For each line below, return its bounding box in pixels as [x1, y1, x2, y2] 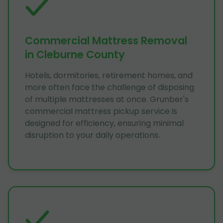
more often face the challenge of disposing [25, 81, 194, 93]
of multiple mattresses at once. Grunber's [25, 93, 189, 105]
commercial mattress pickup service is [25, 105, 177, 117]
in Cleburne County [25, 47, 125, 62]
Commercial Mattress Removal [25, 33, 187, 48]
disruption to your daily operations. [25, 129, 160, 141]
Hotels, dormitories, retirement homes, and [25, 69, 193, 81]
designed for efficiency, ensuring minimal [25, 117, 184, 129]
